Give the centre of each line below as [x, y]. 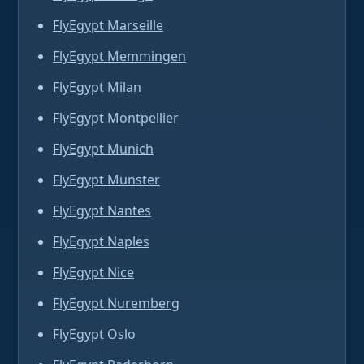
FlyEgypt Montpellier [116, 118]
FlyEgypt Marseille [108, 25]
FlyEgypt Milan [97, 87]
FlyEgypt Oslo [94, 334]
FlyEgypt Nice [93, 272]
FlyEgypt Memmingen [119, 56]
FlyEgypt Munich [103, 149]
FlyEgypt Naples [101, 241]
